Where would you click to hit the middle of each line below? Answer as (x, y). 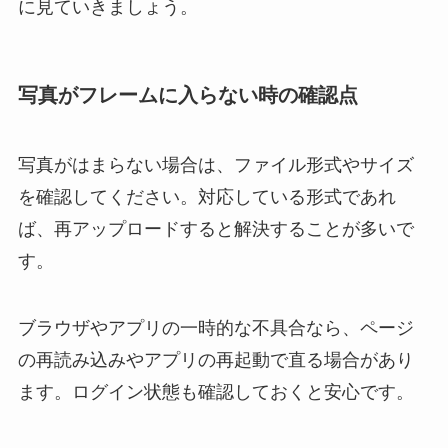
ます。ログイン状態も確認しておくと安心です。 (215, 392)
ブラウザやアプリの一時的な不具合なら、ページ (215, 328)
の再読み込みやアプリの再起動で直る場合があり (215, 360)
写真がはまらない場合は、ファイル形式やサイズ (215, 164)
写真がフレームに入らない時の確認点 (187, 95)
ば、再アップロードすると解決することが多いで (215, 228)
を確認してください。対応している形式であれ (206, 196)
